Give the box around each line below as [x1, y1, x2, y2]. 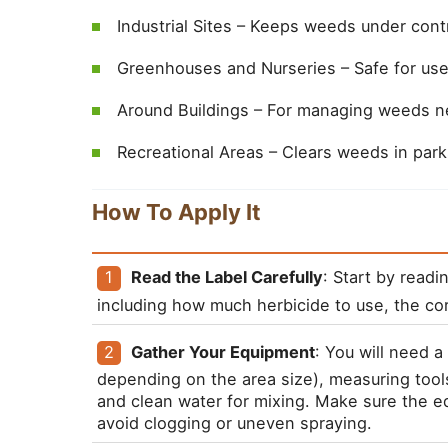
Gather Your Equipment [131, 341, 316, 362]
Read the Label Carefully [131, 267, 324, 288]
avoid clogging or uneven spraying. [97, 413, 372, 434]
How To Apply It [92, 199, 261, 226]
